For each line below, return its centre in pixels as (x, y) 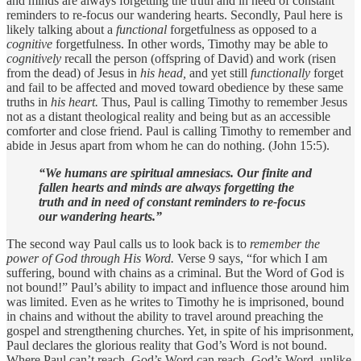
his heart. (75, 102)
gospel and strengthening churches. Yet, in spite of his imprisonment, (180, 330)
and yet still (220, 73)
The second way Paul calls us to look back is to (128, 243)
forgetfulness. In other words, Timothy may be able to (190, 44)
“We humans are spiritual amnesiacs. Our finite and (175, 172)
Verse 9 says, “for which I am (251, 258)
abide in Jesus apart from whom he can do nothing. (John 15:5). (168, 145)
